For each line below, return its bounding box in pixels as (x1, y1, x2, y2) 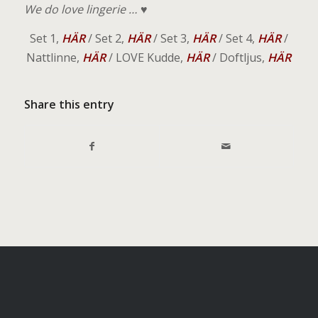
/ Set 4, (215, 31, 258, 47)
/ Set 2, (84, 31, 127, 47)
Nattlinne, (26, 50, 83, 66)
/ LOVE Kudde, (106, 50, 184, 66)
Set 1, (29, 31, 62, 47)
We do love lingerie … (23, 1, 138, 18)
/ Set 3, (150, 31, 190, 47)
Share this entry (23, 96, 114, 112)
